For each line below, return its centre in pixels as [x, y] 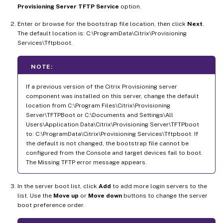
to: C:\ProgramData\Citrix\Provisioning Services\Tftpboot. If [112, 134]
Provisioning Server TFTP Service [68, 6]
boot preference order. [51, 205]
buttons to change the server [165, 195]
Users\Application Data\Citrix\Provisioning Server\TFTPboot [112, 124]
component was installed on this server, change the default [112, 96]
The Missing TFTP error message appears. [86, 162]
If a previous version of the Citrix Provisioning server [102, 86]
